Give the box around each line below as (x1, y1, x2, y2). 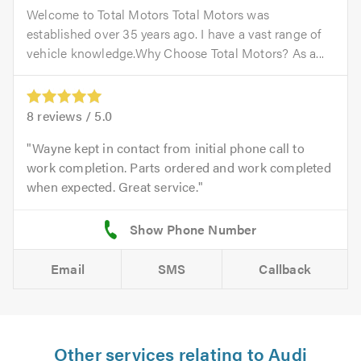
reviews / (34, 106, 95, 126)
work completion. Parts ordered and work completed (27, 158, 331, 177)
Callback (259, 259, 312, 279)
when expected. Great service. (27, 177, 198, 197)
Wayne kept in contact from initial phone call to (32, 139, 305, 158)
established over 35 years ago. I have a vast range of (27, 24, 322, 43)
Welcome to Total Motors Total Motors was (27, 5, 269, 23)
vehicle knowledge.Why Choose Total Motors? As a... (27, 44, 325, 62)
